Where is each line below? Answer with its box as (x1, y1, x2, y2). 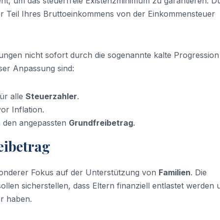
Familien (159, 167, 191, 178)
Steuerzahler (26, 91, 77, 101)
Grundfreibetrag (69, 117, 133, 128)
